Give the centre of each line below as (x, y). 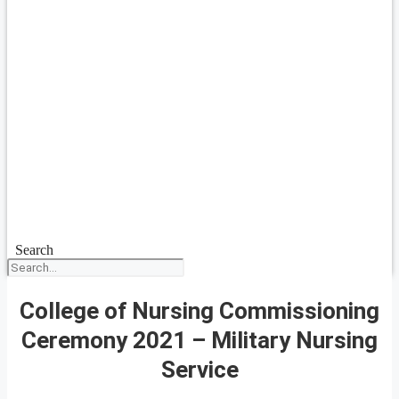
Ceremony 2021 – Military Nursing (199, 340)
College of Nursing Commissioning (199, 310)
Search (34, 250)
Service (199, 369)
